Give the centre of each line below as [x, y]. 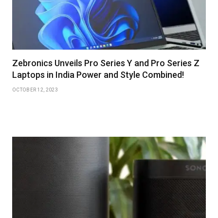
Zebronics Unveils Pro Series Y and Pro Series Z [106, 63]
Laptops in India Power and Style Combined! [98, 74]
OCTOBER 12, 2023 [35, 90]
